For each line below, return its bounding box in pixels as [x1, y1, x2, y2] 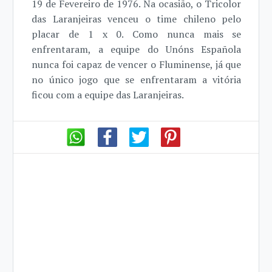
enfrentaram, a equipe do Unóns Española [32, 42, 242, 56]
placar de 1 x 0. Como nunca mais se [32, 27, 242, 41]
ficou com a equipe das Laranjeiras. [32, 87, 185, 101]
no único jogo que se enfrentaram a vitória [32, 72, 242, 86]
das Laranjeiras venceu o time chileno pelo [32, 12, 242, 25]
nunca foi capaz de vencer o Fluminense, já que [32, 57, 242, 71]
